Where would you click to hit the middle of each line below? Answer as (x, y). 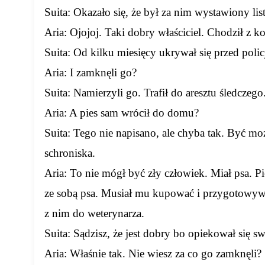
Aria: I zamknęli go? (91, 73)
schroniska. (70, 153)
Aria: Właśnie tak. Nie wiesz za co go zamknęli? (153, 254)
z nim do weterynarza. (95, 214)
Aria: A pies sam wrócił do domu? (122, 113)
